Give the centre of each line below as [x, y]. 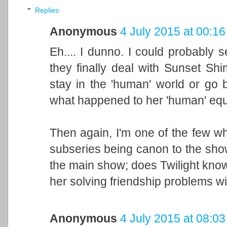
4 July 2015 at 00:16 [173, 31]
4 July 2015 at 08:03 [173, 218]
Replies [47, 10]
